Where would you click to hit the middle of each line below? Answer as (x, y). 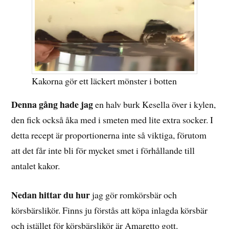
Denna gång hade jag (52, 104)
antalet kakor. (36, 165)
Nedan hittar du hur (51, 194)
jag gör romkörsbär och (134, 194)
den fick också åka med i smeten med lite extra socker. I (112, 119)
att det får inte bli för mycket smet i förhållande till (103, 150)
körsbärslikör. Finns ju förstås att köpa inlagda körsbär (110, 210)
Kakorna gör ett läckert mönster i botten (105, 81)
